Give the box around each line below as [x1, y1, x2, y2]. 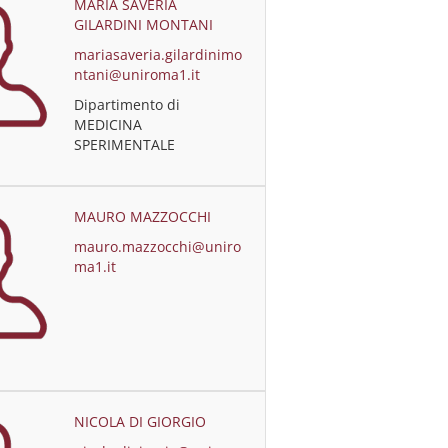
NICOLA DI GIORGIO [74, 412, 207, 431]
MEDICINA [74, 115, 143, 134]
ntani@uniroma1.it [74, 65, 201, 84]
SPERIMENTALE [74, 135, 176, 154]
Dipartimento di [74, 95, 181, 114]
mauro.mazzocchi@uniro [74, 237, 242, 256]
